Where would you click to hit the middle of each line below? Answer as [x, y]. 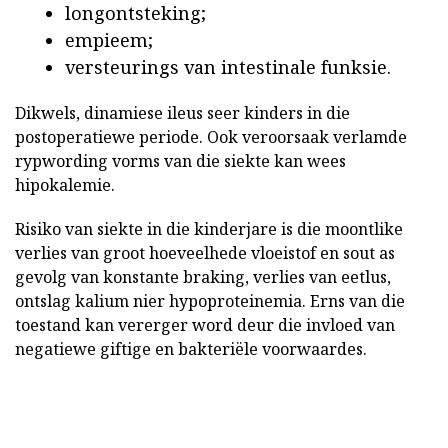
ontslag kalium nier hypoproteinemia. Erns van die [210, 301]
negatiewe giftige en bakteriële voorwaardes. [191, 349]
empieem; [109, 40]
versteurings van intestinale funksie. [228, 67]
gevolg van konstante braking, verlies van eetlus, [203, 277]
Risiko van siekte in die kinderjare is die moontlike [209, 229]
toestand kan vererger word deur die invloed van [205, 325]
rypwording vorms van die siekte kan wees [180, 161]
